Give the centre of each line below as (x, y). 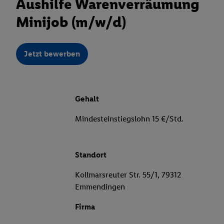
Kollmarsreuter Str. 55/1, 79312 (128, 175)
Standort (91, 155)
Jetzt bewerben (52, 54)
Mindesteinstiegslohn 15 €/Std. (129, 119)
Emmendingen (100, 187)
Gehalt (87, 99)
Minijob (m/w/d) (71, 22)
